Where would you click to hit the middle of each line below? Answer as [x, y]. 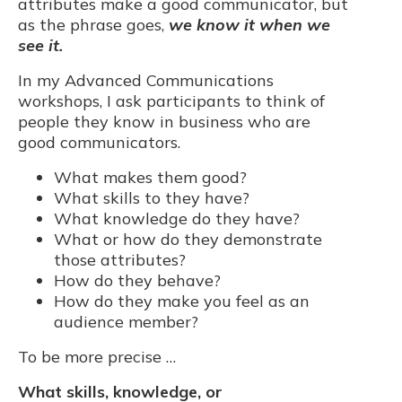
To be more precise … [97, 356]
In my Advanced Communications [146, 80]
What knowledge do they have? [177, 218]
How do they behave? [137, 280]
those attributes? [120, 259]
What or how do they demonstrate [188, 239]
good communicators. [99, 142]
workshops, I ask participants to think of [171, 100]
